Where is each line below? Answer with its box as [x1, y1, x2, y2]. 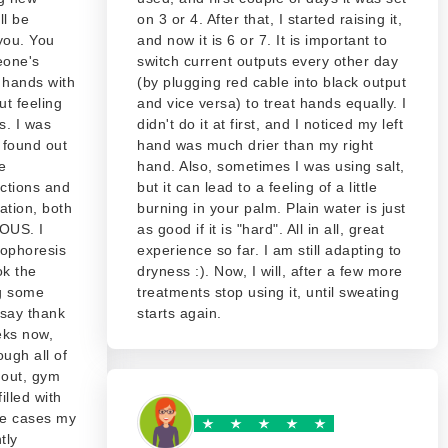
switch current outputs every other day [137, 53, 398, 69]
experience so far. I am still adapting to [137, 242, 402, 258]
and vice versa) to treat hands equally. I [137, 95, 407, 111]
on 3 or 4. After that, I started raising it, [137, 11, 402, 27]
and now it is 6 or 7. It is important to [137, 32, 387, 48]
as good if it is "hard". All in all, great [137, 221, 384, 237]
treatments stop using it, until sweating [137, 284, 399, 300]
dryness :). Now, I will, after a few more [137, 263, 403, 279]
